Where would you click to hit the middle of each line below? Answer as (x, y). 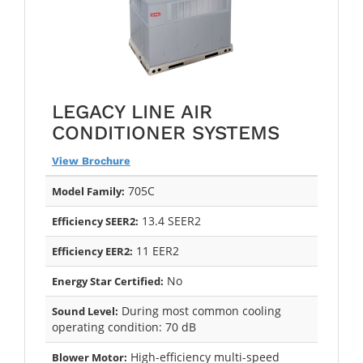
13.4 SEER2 (170, 220)
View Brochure (91, 160)
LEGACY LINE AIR (132, 111)
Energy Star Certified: (108, 281)
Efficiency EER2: (92, 251)
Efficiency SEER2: (95, 221)
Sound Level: (85, 311)
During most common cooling (200, 310)
